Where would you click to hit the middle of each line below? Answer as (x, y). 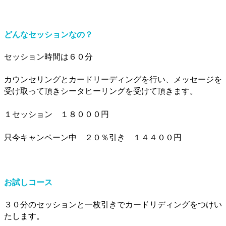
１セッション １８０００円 (56, 114)
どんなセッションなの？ (48, 35)
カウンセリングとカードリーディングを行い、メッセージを (113, 79)
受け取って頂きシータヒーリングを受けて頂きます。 (101, 91)
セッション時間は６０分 (48, 57)
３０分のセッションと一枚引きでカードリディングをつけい (113, 204)
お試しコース (28, 182)
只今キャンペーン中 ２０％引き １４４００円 (93, 137)
